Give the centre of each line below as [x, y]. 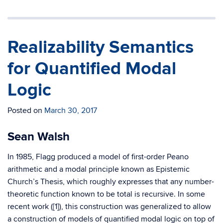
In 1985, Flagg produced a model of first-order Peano [98, 157]
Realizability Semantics [101, 47]
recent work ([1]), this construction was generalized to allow [109, 207]
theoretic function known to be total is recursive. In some [106, 194]
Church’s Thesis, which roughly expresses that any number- [111, 182]
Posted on [26, 111]
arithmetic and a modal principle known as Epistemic [99, 169]
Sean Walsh [39, 137]
